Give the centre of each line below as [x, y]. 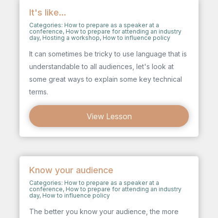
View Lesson [109, 116]
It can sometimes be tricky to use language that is [108, 54]
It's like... [48, 12]
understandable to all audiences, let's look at [101, 66]
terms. [39, 92]
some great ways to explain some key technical [106, 79]
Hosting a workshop [71, 38]
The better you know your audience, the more [104, 211]
